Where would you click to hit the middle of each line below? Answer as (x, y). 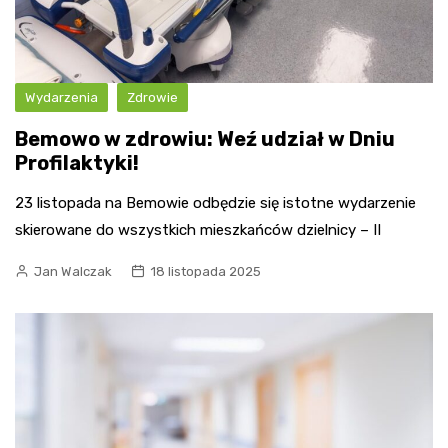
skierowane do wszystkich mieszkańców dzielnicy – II (198, 229)
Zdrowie (152, 97)
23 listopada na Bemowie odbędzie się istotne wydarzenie (215, 202)
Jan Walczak (73, 271)
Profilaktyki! (77, 162)
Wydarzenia (61, 97)
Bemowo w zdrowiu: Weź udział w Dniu (205, 138)
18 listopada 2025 (205, 271)
